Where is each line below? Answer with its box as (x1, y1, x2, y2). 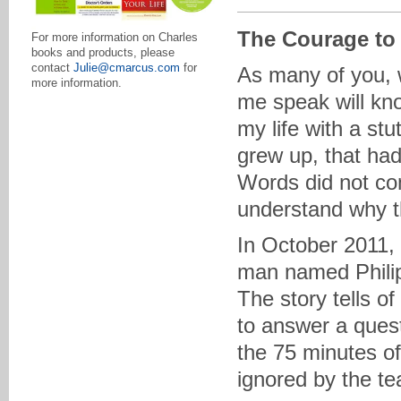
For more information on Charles (31, 30, 198, 45)
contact (31, 61, 73, 75)
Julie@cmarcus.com (73, 61, 180, 75)
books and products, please (31, 46, 175, 60)
